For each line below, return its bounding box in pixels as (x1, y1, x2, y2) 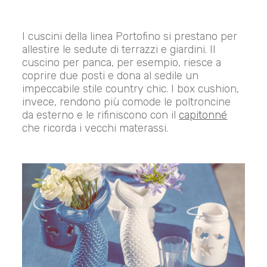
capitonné (179, 108, 228, 122)
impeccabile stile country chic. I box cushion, (22, 82, 240, 96)
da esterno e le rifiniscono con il (22, 108, 179, 122)
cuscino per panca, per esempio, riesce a (22, 56, 222, 70)
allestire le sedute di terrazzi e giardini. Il (22, 43, 216, 57)
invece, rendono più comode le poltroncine (22, 95, 231, 109)
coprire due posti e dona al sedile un (22, 69, 199, 83)
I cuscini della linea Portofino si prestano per (22, 30, 238, 44)
